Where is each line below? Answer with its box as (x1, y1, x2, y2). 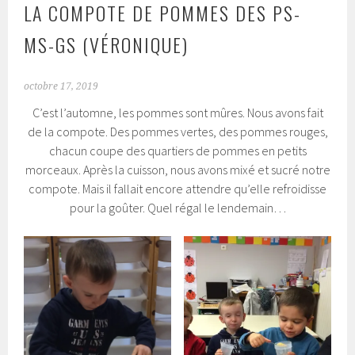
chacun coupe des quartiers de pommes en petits (48, 143, 307, 159)
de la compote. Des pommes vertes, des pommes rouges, (27, 124, 328, 140)
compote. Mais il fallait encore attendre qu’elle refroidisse (29, 181, 326, 197)
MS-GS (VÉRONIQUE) (24, 30, 189, 59)
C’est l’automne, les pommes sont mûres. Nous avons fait (32, 105, 323, 121)
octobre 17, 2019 (24, 81, 99, 93)
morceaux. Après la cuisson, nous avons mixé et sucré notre (25, 162, 330, 178)
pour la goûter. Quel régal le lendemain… (69, 200, 286, 216)
